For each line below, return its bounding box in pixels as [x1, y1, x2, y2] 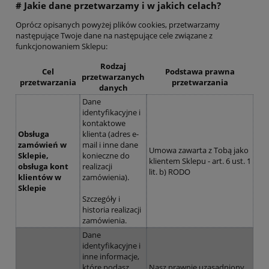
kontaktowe [82, 117, 125, 128]
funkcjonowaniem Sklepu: [16, 40, 107, 52]
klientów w [17, 171, 61, 183]
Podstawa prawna [165, 65, 235, 77]
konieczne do [82, 150, 130, 161]
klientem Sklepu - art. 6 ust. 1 [148, 155, 251, 166]
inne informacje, [82, 250, 139, 262]
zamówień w [17, 139, 67, 150]
